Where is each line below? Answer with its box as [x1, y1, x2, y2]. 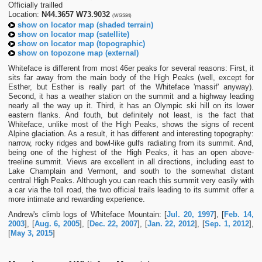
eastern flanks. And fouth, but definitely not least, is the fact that [8, 110, 254, 119]
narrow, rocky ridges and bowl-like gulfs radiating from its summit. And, [8, 138, 254, 147]
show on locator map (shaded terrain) [17, 20, 153, 29]
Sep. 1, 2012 [204, 219, 250, 228]
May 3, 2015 [10, 228, 53, 237]
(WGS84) [112, 12, 132, 18]
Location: [8, 9, 42, 19]
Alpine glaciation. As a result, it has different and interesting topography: [8, 129, 254, 138]
